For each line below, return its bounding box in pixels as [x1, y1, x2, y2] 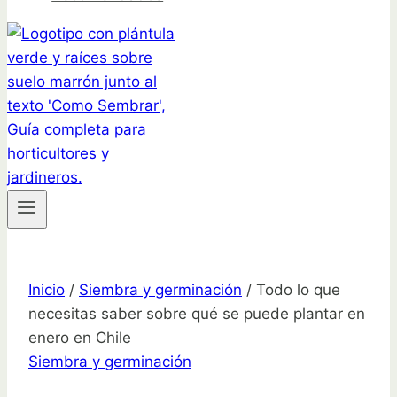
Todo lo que [256, 281, 340, 300]
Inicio [28, 281, 65, 300]
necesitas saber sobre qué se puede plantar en [28, 305, 365, 323]
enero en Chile [28, 329, 131, 347]
